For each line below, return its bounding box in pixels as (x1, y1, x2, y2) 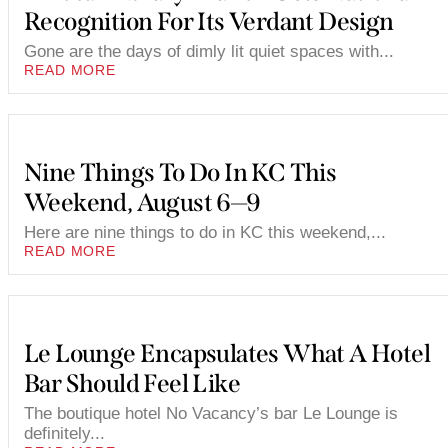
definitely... (24, 424, 105, 444)
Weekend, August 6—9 (24, 188, 261, 219)
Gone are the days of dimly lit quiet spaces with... (24, 42, 394, 62)
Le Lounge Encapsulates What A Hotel (24, 339, 430, 370)
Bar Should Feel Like (24, 369, 240, 400)
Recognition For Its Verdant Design (24, 7, 394, 38)
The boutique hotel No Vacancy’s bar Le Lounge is (24, 404, 398, 424)
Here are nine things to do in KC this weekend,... (24, 223, 386, 243)
